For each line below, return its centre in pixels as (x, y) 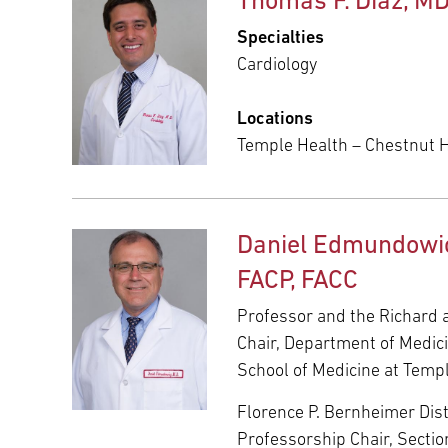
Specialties (280, 38)
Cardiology (277, 65)
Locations (275, 119)
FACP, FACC (297, 282)
